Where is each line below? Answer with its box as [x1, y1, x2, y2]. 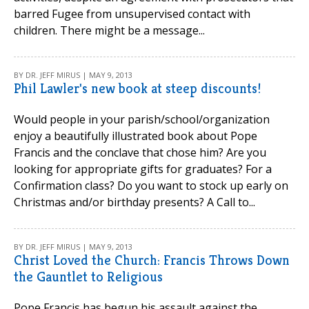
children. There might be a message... [14, 23, 205, 38]
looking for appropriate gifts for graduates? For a [14, 161, 272, 177]
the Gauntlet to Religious [14, 268, 163, 286]
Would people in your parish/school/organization [14, 112, 270, 127]
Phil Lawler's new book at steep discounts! [14, 80, 261, 97]
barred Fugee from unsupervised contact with [14, 6, 250, 21]
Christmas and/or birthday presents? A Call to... [14, 195, 255, 210]
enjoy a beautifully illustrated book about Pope [14, 128, 257, 143]
